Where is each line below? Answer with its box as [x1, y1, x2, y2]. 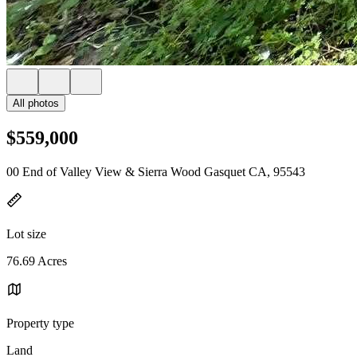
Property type [6, 316, 74, 330]
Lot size [6, 226, 46, 241]
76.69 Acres [6, 253, 67, 268]
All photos [13, 97, 59, 109]
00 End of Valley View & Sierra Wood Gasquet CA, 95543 [6, 164, 305, 178]
